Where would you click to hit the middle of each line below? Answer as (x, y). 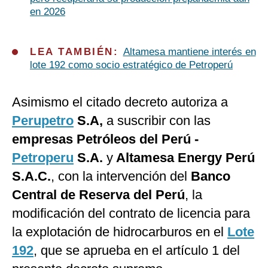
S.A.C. (31, 176)
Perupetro (43, 121)
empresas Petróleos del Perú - (105, 139)
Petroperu (43, 158)
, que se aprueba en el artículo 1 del (137, 251)
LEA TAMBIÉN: (77, 52)
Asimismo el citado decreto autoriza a (120, 102)
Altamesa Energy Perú (184, 158)
